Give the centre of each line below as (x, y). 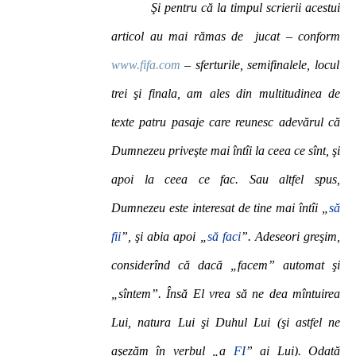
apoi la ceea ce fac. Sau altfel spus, (226, 179)
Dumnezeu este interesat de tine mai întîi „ (220, 208)
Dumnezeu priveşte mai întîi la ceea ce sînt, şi (226, 151)
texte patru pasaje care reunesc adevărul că (226, 122)
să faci (224, 236)
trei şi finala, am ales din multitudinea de (226, 93)
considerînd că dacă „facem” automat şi (226, 265)
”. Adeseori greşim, (290, 236)
